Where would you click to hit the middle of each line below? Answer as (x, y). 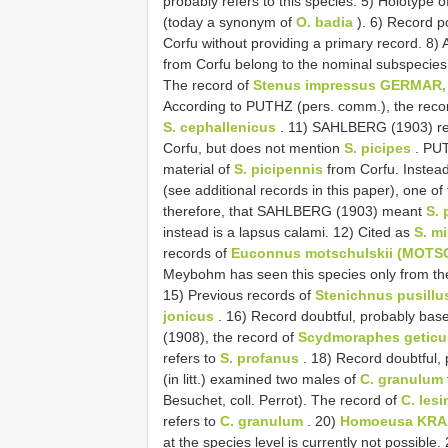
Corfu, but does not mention (253, 147)
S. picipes (377, 147)
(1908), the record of (230, 336)
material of (198, 168)
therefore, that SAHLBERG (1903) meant (294, 210)
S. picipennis (278, 168)
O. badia (324, 21)
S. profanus (259, 357)
